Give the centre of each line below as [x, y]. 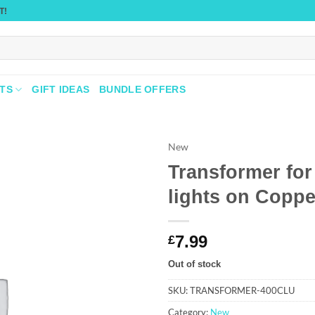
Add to [120, 181]
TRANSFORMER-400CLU [242, 290]
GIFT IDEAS [61, 89]
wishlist [120, 193]
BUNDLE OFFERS [142, 89]
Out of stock [194, 264]
